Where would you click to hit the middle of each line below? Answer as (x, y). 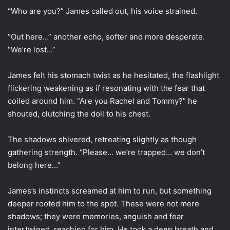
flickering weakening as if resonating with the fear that (106, 88)
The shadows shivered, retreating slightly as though (102, 139)
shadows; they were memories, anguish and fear (96, 216)
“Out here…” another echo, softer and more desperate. (106, 36)
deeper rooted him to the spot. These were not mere (103, 203)
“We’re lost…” (32, 49)
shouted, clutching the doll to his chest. (79, 113)
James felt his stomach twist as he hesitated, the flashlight (113, 75)
